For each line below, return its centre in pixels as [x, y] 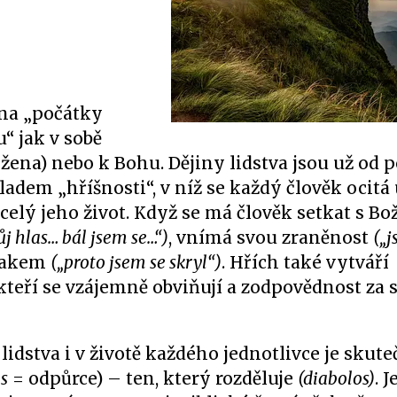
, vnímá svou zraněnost [271, 237]
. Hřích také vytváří [305, 262]
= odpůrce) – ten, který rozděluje [153, 378]
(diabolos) [336, 378]
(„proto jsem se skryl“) [136, 262]
